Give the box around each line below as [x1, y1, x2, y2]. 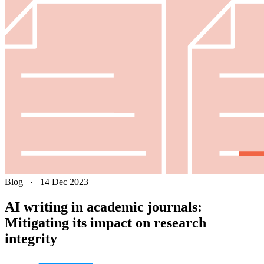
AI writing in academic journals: [5, 199, 202, 214]
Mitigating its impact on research [5, 214, 206, 230]
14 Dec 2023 [40, 177, 88, 187]
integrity [5, 230, 57, 246]
